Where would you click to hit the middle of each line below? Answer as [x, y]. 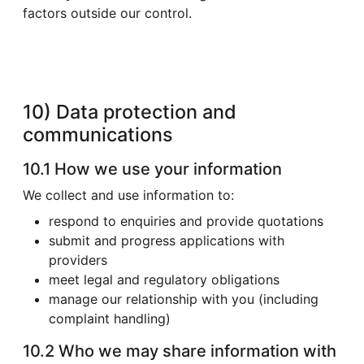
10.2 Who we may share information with [180, 351]
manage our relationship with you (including [184, 299]
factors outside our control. [107, 13]
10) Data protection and [130, 111]
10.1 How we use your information [152, 169]
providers [78, 260]
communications [98, 134]
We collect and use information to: [128, 195]
